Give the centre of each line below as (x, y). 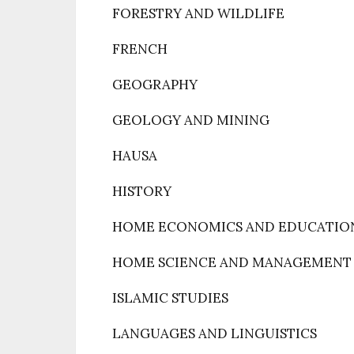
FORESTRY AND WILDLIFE (198, 13)
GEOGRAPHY (155, 85)
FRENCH (140, 49)
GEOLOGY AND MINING (191, 120)
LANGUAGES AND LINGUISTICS (215, 333)
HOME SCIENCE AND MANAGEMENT (232, 262)
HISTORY (142, 191)
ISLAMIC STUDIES (170, 298)
